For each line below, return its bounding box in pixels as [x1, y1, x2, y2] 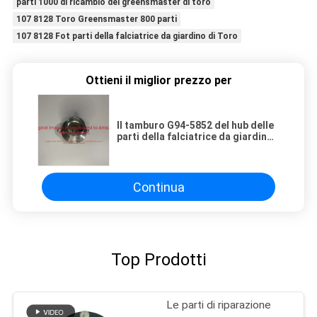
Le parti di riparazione [166, 299, 272, 312]
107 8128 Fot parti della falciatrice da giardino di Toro [16, 31, 238, 42]
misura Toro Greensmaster [117, 142, 245, 154]
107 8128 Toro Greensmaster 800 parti [16, 14, 177, 25]
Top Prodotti [110, 250, 207, 270]
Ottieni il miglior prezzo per [85, 74, 232, 88]
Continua [132, 179, 185, 195]
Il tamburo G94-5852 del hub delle [117, 120, 274, 132]
